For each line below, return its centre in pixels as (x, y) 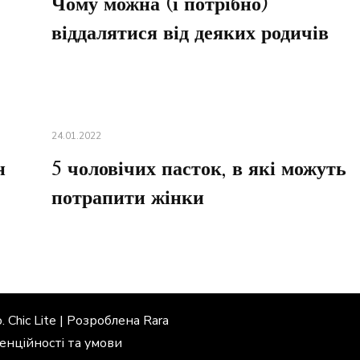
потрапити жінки (127, 199)
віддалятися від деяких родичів (190, 34)
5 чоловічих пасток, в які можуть (198, 170)
